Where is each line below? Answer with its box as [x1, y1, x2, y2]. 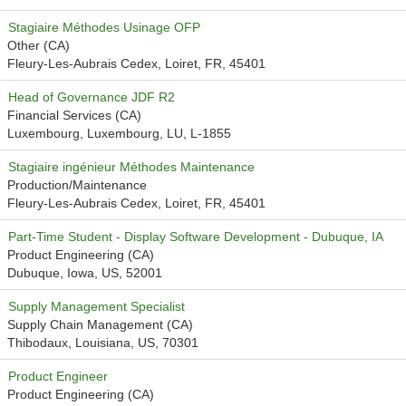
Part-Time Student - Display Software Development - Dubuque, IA [8, 229, 383, 244]
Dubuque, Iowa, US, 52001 [7, 266, 162, 280]
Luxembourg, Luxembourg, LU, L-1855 [7, 126, 231, 140]
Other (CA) [7, 38, 70, 53]
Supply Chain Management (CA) [7, 317, 193, 332]
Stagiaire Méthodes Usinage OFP [8, 20, 200, 34]
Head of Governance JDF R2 [8, 90, 175, 104]
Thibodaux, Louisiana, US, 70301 [7, 335, 198, 350]
